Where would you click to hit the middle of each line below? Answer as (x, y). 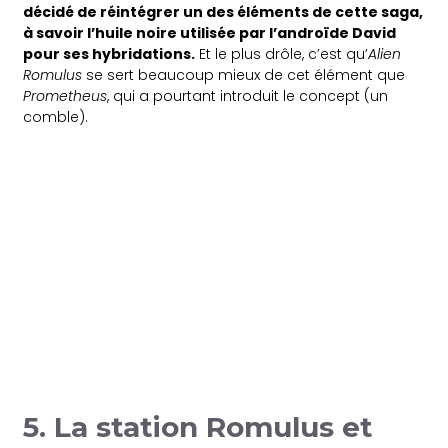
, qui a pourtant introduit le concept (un (248, 95)
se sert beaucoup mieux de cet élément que (244, 74)
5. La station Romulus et (198, 426)
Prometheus (65, 95)
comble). (56, 116)
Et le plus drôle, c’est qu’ (282, 53)
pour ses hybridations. (109, 53)
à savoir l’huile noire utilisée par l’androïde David (210, 32)
